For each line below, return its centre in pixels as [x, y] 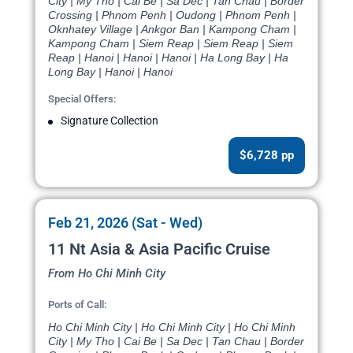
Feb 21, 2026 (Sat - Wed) [125, 223]
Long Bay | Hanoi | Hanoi [110, 72]
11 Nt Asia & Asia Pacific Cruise [159, 249]
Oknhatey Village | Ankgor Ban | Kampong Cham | [172, 30]
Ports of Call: [78, 305]
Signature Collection [110, 121]
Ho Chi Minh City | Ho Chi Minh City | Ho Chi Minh [172, 327]
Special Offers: [82, 99]
